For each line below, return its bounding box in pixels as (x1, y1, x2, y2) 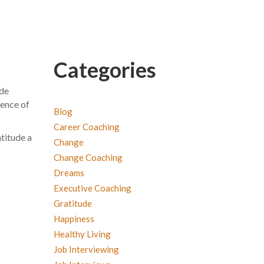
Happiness (54, 213, 94, 224)
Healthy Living (54, 228, 111, 239)
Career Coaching (54, 121, 120, 132)
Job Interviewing (54, 243, 119, 255)
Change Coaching (54, 151, 123, 163)
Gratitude (54, 197, 92, 209)
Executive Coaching (54, 182, 131, 193)
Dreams (54, 167, 84, 178)
